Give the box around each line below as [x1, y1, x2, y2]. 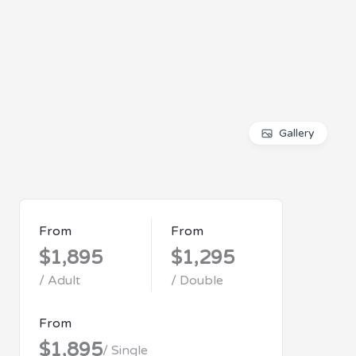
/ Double [171, 273, 223, 288]
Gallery [279, 126, 315, 140]
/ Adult [39, 273, 80, 288]
